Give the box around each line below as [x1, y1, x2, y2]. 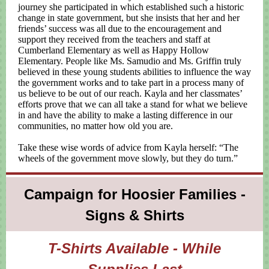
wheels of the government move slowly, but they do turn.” [18, 153, 238, 163]
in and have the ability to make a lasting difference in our [18, 110, 232, 120]
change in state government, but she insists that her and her [18, 13, 240, 23]
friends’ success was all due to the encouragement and [18, 23, 222, 34]
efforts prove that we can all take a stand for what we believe [18, 99, 247, 109]
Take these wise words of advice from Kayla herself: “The [18, 142, 238, 153]
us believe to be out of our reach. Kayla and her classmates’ [18, 88, 242, 98]
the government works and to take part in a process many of [18, 77, 244, 88]
